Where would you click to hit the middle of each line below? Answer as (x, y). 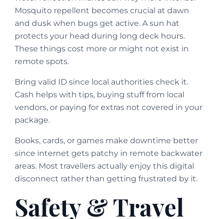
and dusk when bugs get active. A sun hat (97, 23)
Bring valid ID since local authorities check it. (101, 82)
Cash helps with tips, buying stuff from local (99, 95)
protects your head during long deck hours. (100, 36)
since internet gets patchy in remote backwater (109, 153)
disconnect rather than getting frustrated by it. (106, 179)
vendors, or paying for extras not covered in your (109, 108)
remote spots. (42, 62)
